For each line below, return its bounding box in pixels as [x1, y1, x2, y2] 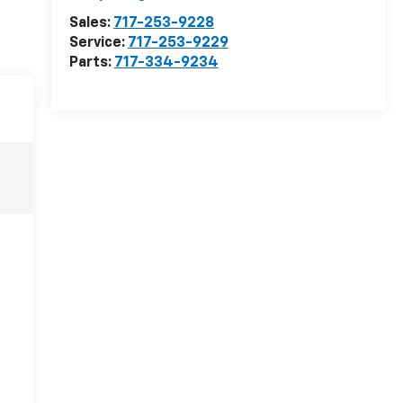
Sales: [68, 16, 113, 31]
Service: [68, 36, 128, 51]
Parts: [68, 56, 114, 71]
